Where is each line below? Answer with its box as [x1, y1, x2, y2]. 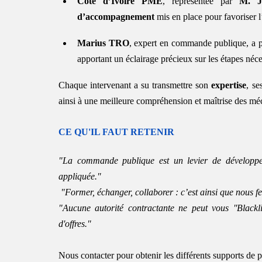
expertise [211, 80, 247, 90]
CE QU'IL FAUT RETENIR [58, 126, 174, 137]
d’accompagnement [77, 11, 154, 22]
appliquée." [58, 171, 101, 181]
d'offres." [58, 218, 91, 229]
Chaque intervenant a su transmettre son [58, 80, 212, 90]
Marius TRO [77, 37, 129, 48]
